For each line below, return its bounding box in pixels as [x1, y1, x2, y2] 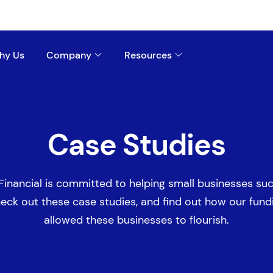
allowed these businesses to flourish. [44, 213, 229, 227]
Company [46, 49, 91, 62]
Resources [124, 49, 172, 62]
